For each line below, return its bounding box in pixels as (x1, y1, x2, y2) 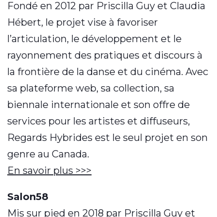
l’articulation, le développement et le (7, 33, 182, 45)
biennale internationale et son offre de (7, 99, 190, 111)
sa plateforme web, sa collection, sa (7, 82, 174, 94)
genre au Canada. (7, 148, 89, 160)
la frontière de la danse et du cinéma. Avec (7, 66, 208, 78)
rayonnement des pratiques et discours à (7, 49, 202, 62)
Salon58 (7, 190, 48, 202)
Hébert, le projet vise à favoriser (7, 16, 158, 29)
